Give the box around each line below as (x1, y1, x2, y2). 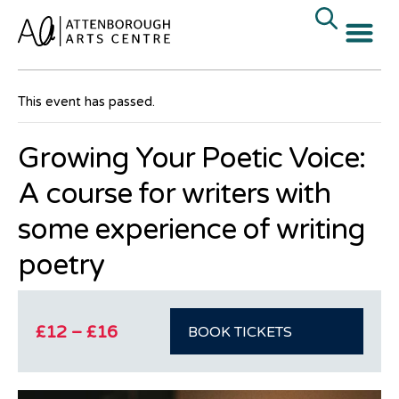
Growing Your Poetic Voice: (18, 142, 365, 175)
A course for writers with (18, 177, 330, 211)
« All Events (18, 53, 96, 71)
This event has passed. (18, 94, 155, 110)
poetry (18, 248, 104, 282)
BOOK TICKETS (188, 323, 292, 341)
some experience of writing (18, 213, 365, 247)
